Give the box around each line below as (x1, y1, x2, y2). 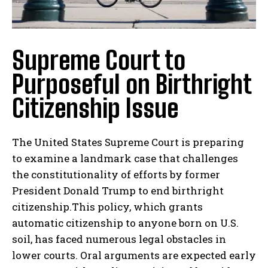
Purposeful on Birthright (12, 69, 251, 100)
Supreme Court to (12, 45, 185, 76)
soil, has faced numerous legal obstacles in (12, 232, 226, 246)
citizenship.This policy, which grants (12, 200, 203, 214)
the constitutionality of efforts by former (12, 167, 220, 182)
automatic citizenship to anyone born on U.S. (12, 216, 239, 230)
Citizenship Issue (12, 93, 178, 124)
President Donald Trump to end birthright (12, 184, 224, 198)
